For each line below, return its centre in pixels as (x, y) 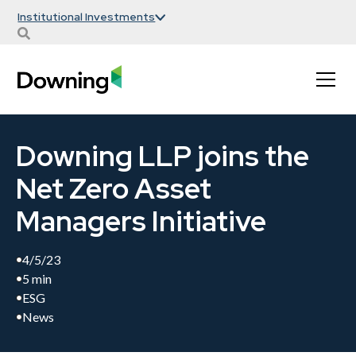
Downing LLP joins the (163, 156)
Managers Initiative (141, 221)
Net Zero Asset (114, 188)
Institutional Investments (87, 17)
